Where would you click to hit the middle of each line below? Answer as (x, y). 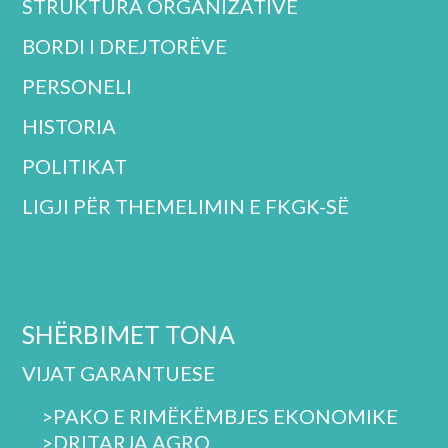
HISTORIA (69, 125)
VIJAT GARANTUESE (119, 372)
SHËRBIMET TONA (129, 333)
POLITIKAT (75, 165)
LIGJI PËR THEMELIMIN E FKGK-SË (186, 205)
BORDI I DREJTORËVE (125, 45)
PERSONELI (77, 85)
